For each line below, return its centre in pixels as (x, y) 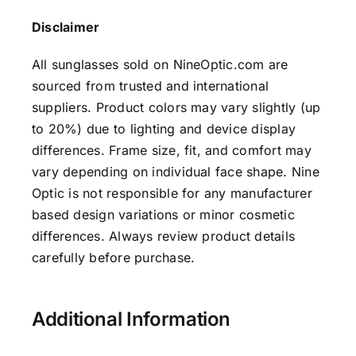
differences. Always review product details (163, 236)
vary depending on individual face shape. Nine (175, 171)
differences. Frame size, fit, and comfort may (171, 150)
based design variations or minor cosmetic (163, 214)
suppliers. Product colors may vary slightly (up (176, 107)
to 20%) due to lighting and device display (164, 128)
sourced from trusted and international (150, 85)
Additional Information (131, 319)
